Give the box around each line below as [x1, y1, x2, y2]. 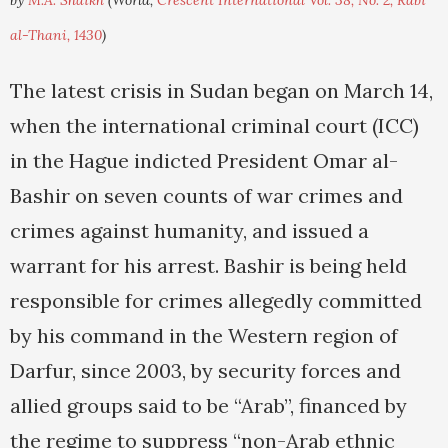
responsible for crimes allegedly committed [10, 288, 422, 314]
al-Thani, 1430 [10, 26, 102, 45]
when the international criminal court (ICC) [10, 113, 419, 139]
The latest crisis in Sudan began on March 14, [10, 78, 433, 104]
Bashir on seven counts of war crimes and [10, 183, 403, 209]
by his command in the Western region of [10, 323, 398, 349]
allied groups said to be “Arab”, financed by [10, 393, 407, 419]
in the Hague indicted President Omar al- [10, 148, 398, 174]
